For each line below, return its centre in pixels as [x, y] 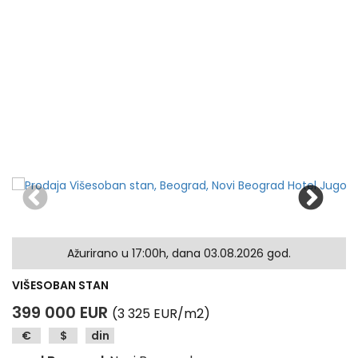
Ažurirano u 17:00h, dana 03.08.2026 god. [179, 253]
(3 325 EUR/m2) [161, 314]
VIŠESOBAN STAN [60, 285]
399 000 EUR [60, 312]
